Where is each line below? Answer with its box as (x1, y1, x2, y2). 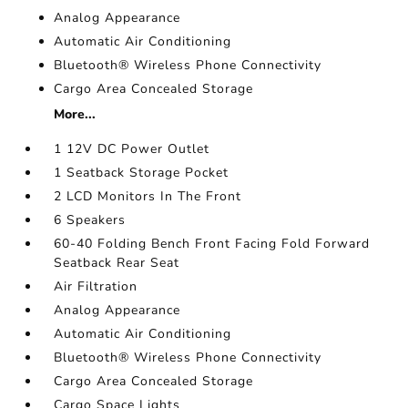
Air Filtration (54, 278, 138, 296)
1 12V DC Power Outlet (54, 140, 210, 158)
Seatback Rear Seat (54, 254, 180, 272)
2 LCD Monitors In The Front (54, 188, 242, 206)
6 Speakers (54, 211, 127, 229)
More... (54, 106, 97, 124)
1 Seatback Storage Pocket (54, 164, 229, 182)
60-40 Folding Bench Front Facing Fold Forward (54, 235, 371, 253)
